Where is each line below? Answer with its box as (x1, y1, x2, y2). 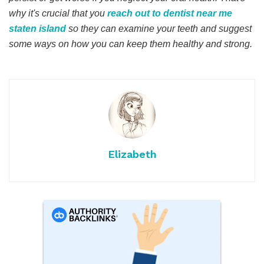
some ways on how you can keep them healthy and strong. (9, 38, 252, 49)
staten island (9, 23, 66, 34)
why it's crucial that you (9, 8, 105, 18)
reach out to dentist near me (107, 8, 232, 18)
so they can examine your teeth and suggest (66, 23, 252, 34)
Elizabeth (107, 147, 157, 160)
